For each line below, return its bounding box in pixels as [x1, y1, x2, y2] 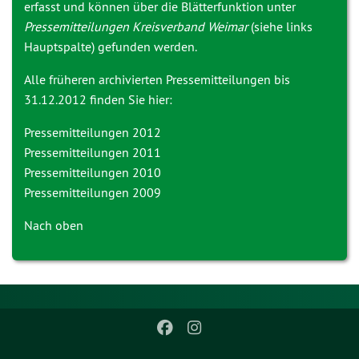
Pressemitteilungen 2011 [24, 144, 161, 160]
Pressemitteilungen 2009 [24, 184, 161, 200]
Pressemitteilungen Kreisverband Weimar [24, 18, 248, 34]
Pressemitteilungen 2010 [24, 164, 161, 180]
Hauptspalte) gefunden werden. [24, 38, 197, 54]
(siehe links [248, 18, 313, 34]
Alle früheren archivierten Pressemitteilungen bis [24, 71, 290, 87]
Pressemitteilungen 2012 [24, 124, 161, 140]
